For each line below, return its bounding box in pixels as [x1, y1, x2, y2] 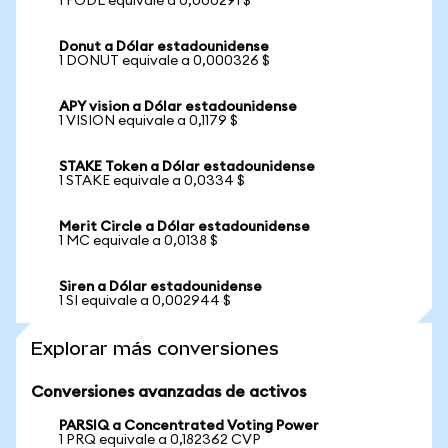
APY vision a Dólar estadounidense [59, 100, 297, 114]
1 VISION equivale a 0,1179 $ [59, 114, 238, 128]
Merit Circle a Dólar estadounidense [59, 220, 310, 234]
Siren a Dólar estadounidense [59, 280, 262, 294]
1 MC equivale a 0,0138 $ [59, 234, 218, 248]
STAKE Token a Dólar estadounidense [59, 160, 315, 174]
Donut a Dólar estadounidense [59, 40, 269, 54]
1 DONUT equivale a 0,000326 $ [59, 54, 270, 68]
